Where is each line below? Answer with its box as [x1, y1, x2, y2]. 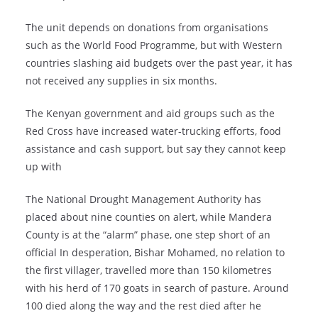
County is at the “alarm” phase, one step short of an [26, 228, 270, 242]
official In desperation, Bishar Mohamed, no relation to [26, 246, 285, 260]
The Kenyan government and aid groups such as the [26, 106, 275, 121]
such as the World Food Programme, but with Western [26, 38, 283, 53]
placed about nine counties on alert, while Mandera [26, 210, 272, 224]
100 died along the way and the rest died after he [26, 299, 261, 313]
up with [26, 160, 62, 174]
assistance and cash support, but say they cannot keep [26, 142, 286, 156]
